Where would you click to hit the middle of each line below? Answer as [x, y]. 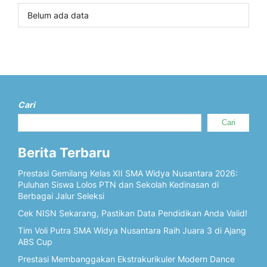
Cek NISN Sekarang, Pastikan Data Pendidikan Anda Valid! [133, 213]
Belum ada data [58, 15]
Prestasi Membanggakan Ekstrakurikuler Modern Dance [126, 259]
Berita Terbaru [64, 153]
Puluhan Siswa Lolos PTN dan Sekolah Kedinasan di [118, 184]
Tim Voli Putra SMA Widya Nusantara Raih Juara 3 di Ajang [132, 230]
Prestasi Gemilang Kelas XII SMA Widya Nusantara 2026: [128, 173]
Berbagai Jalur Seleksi [61, 196]
